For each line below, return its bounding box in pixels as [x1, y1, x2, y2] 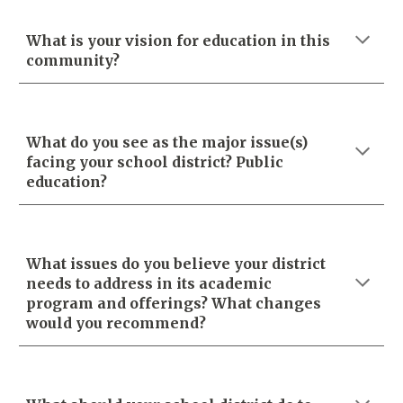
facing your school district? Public [26, 153, 284, 171]
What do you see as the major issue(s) [26, 133, 309, 151]
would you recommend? [26, 314, 207, 332]
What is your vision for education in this [26, 31, 331, 49]
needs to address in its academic [26, 274, 273, 292]
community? [26, 51, 121, 69]
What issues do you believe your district [26, 255, 327, 273]
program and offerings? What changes [26, 294, 322, 312]
